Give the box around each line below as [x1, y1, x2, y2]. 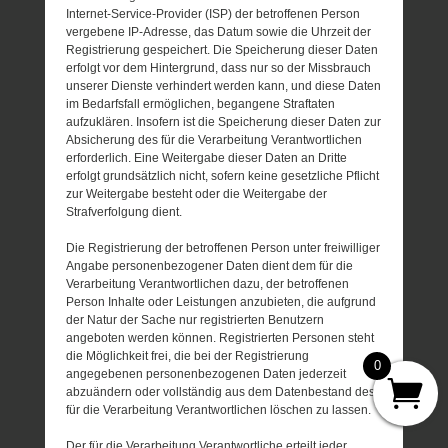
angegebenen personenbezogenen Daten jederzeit [66, 367, 347, 382]
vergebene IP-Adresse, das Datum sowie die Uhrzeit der [66, 25, 372, 40]
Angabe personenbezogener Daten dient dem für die [66, 259, 354, 274]
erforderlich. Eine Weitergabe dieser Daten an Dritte [66, 151, 348, 166]
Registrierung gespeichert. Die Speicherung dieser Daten [66, 43, 379, 58]
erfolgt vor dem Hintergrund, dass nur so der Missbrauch [66, 61, 372, 76]
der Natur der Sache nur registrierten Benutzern [66, 313, 325, 328]
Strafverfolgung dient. [66, 205, 183, 220]
